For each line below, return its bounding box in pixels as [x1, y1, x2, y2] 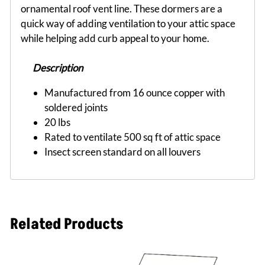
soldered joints [44, 101, 108, 114]
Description [33, 61, 83, 74]
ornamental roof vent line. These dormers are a [21, 2, 222, 15]
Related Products [10, 214, 124, 235]
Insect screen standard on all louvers [44, 145, 201, 158]
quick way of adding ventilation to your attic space [21, 17, 235, 30]
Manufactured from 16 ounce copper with [44, 86, 225, 99]
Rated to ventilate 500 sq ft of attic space [44, 130, 221, 143]
